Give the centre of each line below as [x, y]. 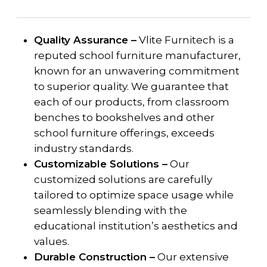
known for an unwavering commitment [136, 71]
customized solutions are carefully [123, 179]
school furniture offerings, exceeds [124, 133]
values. [51, 241]
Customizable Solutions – [100, 164]
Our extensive [192, 257]
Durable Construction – [94, 257]
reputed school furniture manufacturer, [137, 55]
